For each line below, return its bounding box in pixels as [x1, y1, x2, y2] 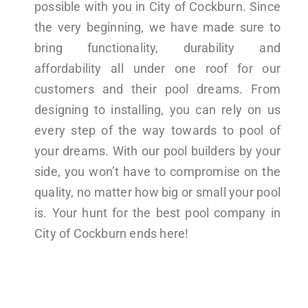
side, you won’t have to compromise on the [34, 164, 280, 179]
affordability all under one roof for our [34, 60, 280, 76]
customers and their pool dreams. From [34, 81, 280, 96]
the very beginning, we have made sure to [34, 19, 280, 34]
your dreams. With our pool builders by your [34, 143, 280, 158]
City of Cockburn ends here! [34, 225, 189, 241]
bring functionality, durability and [34, 40, 280, 55]
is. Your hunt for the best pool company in [34, 205, 280, 220]
